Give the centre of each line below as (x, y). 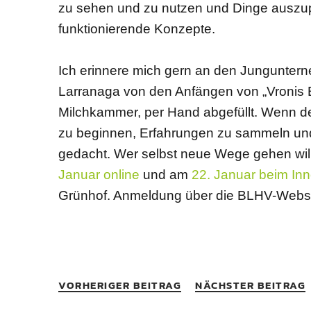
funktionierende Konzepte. (137, 29)
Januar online (99, 175)
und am (166, 175)
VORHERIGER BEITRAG (120, 285)
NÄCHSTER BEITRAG (250, 285)
